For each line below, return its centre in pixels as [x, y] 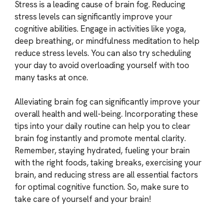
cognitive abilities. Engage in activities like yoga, [100, 28]
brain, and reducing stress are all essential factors [106, 175]
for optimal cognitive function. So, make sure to [102, 187]
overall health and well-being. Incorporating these [106, 114]
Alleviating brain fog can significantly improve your [107, 102]
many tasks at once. [51, 77]
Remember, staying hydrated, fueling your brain [102, 150]
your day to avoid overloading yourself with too [102, 65]
